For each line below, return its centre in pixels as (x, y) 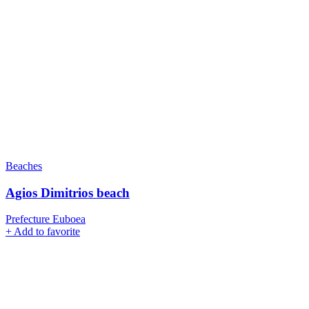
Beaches (24, 166)
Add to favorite (47, 232)
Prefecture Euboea (46, 219)
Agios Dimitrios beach (68, 192)
